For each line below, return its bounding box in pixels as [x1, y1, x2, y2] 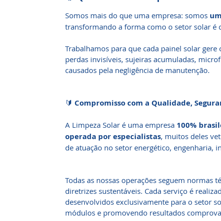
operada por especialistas [65, 131, 161, 142]
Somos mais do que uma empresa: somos [65, 10, 210, 20]
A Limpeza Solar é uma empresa [65, 120, 177, 130]
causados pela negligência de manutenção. [65, 65, 210, 75]
